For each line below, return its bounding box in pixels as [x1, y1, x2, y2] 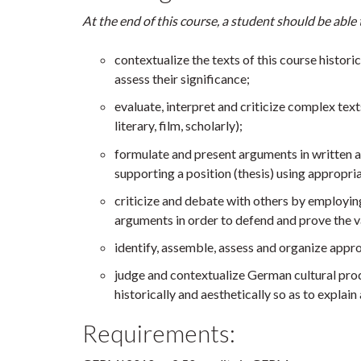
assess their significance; [114, 71, 250, 86]
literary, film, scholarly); [114, 118, 243, 134]
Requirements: [82, 318, 235, 348]
